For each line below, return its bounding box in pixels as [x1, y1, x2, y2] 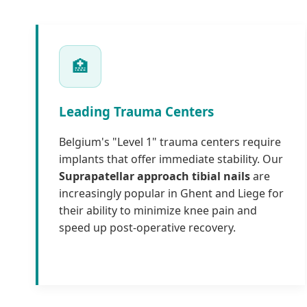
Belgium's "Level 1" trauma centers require [59, 134, 281, 150]
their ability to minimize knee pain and [59, 203, 257, 219]
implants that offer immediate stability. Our [59, 151, 283, 167]
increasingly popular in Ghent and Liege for [59, 186, 284, 201]
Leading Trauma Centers [59, 102, 214, 120]
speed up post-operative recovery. [59, 220, 236, 236]
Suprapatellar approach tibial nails [59, 169, 250, 184]
